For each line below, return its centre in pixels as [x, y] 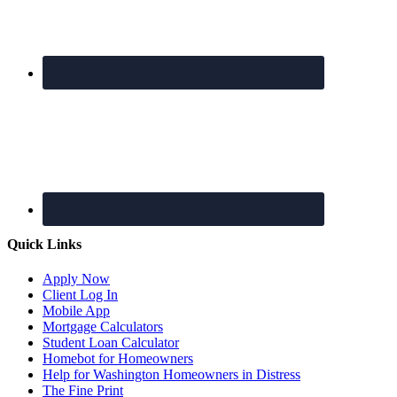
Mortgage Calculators [103, 327]
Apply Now [76, 279]
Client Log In [80, 295]
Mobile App [76, 311]
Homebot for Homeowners [118, 359]
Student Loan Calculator [111, 343]
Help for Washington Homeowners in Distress [171, 375]
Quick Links [44, 244]
